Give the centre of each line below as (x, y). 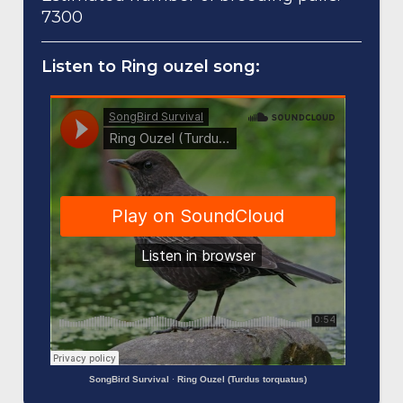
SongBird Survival (130, 379)
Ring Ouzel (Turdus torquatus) (242, 379)
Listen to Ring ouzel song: (151, 66)
